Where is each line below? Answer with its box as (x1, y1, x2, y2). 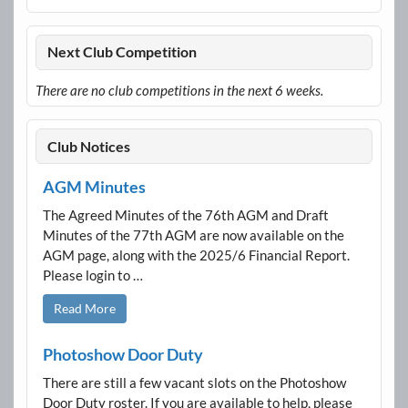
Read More (53, 300, 116, 316)
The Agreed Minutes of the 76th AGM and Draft (42, 206, 329, 223)
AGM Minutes (42, 176, 146, 197)
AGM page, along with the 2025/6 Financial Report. (42, 246, 350, 263)
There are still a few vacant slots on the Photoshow (42, 373, 346, 391)
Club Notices (47, 137, 131, 155)
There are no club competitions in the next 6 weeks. (35, 82, 323, 99)
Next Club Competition (47, 43, 198, 61)
